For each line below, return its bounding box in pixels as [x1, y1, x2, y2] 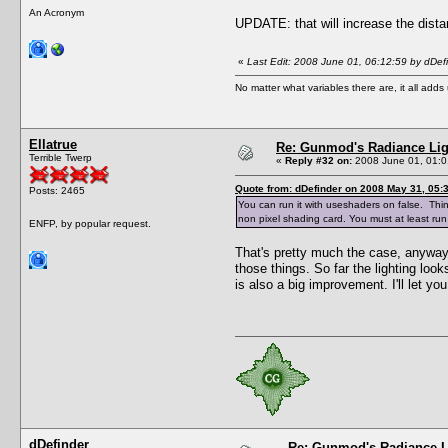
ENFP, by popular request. [29, 217, 151, 229]
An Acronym [29, 6, 84, 18]
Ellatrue [29, 136, 77, 152]
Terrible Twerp [29, 151, 92, 163]
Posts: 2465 [29, 184, 85, 196]
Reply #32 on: [285, 154, 352, 166]
